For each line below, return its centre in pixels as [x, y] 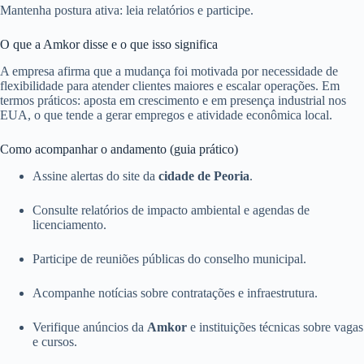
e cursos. [55, 341]
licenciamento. [69, 224]
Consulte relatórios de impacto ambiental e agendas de [171, 210]
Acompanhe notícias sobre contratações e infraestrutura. [175, 292]
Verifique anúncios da [90, 327]
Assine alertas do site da [95, 175]
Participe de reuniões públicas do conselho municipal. [169, 258]
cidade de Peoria [204, 175]
